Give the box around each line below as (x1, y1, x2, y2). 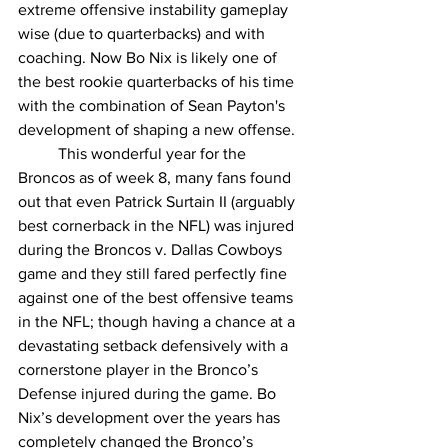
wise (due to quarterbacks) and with (18, 25, 269, 43)
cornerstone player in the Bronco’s (18, 361, 262, 379)
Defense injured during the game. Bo (18, 385, 280, 403)
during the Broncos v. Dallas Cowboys (18, 241, 286, 259)
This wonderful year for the (18, 145, 58, 163)
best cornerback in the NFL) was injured (18, 217, 298, 235)
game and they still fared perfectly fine (18, 265, 291, 283)
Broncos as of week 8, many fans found (18, 169, 295, 187)
